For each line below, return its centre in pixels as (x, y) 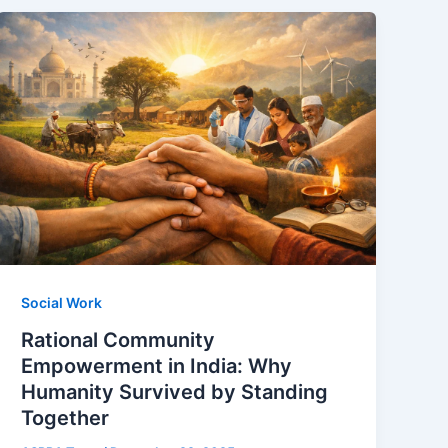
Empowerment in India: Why (157, 366)
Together (65, 418)
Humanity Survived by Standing (175, 392)
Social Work (62, 302)
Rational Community (118, 340)
